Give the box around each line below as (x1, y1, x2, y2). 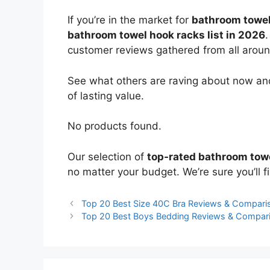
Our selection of (67, 150, 147, 163)
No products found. (67, 120, 162, 133)
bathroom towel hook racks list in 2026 (67, 29, 265, 42)
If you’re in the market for (67, 14, 192, 27)
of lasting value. (67, 89, 144, 102)
